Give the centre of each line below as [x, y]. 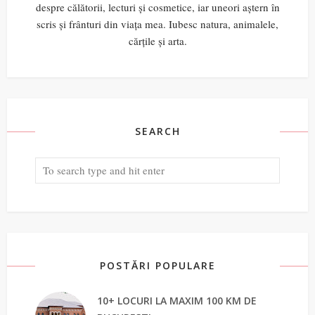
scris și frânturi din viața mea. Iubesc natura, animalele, [157, 24]
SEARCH [157, 131]
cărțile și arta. [157, 40]
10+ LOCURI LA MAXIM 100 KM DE [177, 300]
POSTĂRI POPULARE [157, 265]
